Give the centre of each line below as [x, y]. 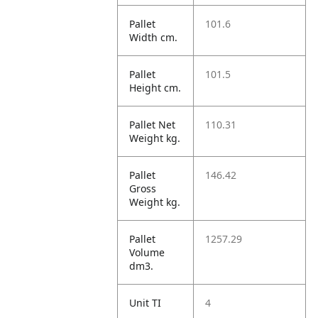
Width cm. [154, 37]
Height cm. [155, 88]
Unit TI [146, 303]
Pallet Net [153, 125]
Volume [147, 252]
